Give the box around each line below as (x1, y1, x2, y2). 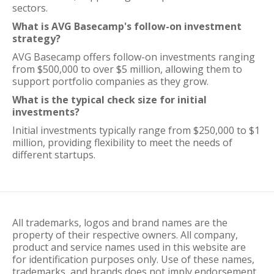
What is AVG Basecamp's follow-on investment (12, 20, 242, 33)
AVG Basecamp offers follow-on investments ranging (12, 50, 255, 64)
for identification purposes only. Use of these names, (12, 253, 254, 266)
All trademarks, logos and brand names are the (12, 216, 228, 229)
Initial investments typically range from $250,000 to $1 (12, 124, 260, 137)
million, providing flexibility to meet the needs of (12, 136, 232, 149)
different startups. (12, 148, 95, 161)
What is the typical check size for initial (12, 93, 207, 106)
